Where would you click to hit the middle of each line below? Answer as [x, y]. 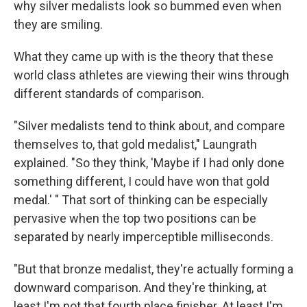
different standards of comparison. [109, 94]
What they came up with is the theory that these [144, 57]
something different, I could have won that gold [142, 181]
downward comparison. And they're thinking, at [140, 287]
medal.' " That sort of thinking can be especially [141, 200]
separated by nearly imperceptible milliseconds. [144, 237]
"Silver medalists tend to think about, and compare [149, 126]
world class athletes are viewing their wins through [151, 75]
